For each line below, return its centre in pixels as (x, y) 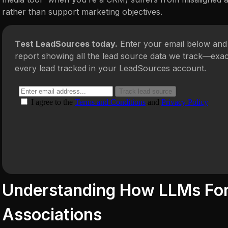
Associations (52, 214)
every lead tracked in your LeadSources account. (110, 68)
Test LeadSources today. (66, 44)
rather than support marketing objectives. (82, 11)
